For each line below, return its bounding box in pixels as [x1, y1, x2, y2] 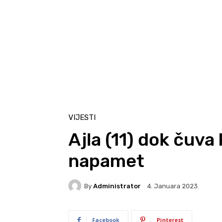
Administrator [93, 182, 141, 190]
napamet [68, 150, 144, 172]
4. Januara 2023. [147, 182, 199, 190]
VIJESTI [68, 113, 96, 122]
